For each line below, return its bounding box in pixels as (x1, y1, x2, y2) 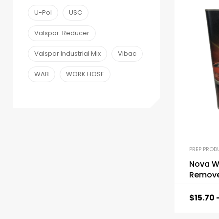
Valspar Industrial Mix (34, 49, 101, 59)
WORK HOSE (66, 69, 104, 79)
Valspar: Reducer (34, 28, 89, 38)
